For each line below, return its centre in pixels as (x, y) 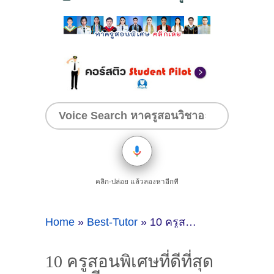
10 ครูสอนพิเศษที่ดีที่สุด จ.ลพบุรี (168, 222)
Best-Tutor (112, 222)
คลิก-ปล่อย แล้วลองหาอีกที (137, 181)
